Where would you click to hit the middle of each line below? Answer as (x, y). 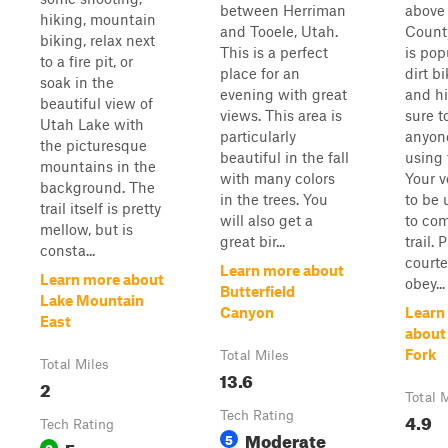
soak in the (77, 82)
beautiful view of (96, 103)
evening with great (283, 94)
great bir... (252, 241)
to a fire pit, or (86, 61)
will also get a (266, 220)
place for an (260, 73)
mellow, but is (86, 229)
